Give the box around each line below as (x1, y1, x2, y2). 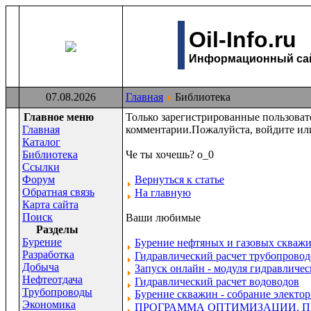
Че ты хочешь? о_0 (126, 149, 214, 160)
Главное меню (23, 111, 94, 123)
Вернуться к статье (135, 174, 224, 185)
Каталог (22, 136, 60, 148)
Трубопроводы (22, 286, 92, 298)
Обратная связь (22, 186, 94, 198)
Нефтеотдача (22, 274, 83, 285)
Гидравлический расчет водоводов (135, 275, 299, 287)
